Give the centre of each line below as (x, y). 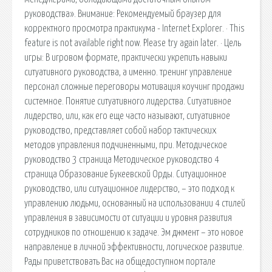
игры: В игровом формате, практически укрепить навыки (126, 57)
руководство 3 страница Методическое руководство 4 (122, 159)
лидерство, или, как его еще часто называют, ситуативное (127, 116)
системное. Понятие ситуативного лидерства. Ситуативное (128, 101)
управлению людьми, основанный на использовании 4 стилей (135, 203)
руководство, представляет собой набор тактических (121, 130)
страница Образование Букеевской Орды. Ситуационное (125, 174)
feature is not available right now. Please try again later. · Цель (133, 43)
